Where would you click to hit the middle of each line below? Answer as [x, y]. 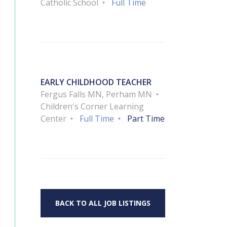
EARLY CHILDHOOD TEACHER [96, 82]
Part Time [146, 119]
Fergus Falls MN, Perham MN [96, 94]
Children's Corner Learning [92, 107]
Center [53, 119]
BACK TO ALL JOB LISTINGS [103, 203]
